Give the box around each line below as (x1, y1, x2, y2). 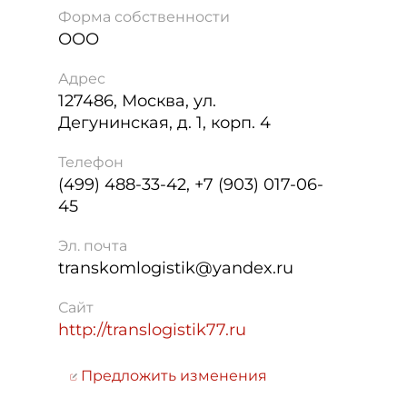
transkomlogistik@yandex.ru (58, 258, 293, 278)
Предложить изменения (77, 367, 267, 384)
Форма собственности (58, 8, 230, 25)
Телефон (58, 154, 124, 171)
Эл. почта (58, 237, 127, 254)
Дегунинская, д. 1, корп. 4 (58, 113, 271, 133)
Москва (122, 91, 185, 111)
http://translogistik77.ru (58, 320, 246, 340)
